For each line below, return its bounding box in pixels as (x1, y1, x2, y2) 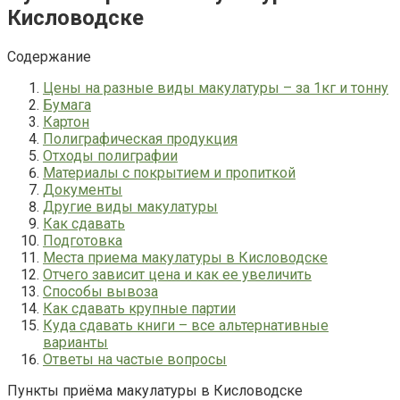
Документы (43, 180, 122, 198)
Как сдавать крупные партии (43, 299, 236, 317)
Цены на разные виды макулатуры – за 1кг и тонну (43, 79, 388, 96)
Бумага (43, 96, 91, 113)
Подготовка (43, 231, 122, 249)
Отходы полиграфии (43, 146, 178, 164)
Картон (43, 112, 89, 130)
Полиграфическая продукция (43, 129, 237, 147)
